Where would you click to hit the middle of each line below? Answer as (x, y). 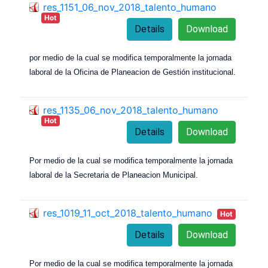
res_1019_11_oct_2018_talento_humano (128, 213)
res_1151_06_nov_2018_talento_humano (130, 7)
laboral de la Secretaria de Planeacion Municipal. (114, 175)
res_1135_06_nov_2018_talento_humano (131, 110)
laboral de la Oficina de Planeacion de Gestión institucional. (133, 72)
